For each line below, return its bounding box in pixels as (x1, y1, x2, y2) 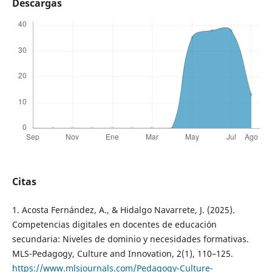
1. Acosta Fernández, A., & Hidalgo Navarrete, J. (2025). (12, 204, 235, 216)
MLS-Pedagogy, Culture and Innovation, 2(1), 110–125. (12, 248, 233, 260)
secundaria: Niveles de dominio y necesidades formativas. (12, 233, 249, 245)
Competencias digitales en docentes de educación (12, 219, 217, 231)
